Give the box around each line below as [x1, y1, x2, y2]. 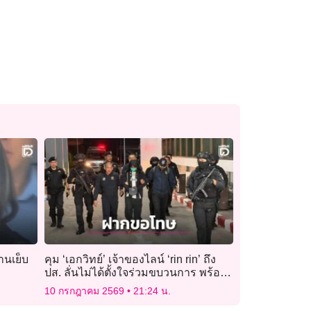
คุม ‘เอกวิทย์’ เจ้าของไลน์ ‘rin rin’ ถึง [44, 253, 216, 265]
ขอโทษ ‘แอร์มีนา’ [44, 279, 131, 292]
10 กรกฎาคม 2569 [44, 285, 127, 296]
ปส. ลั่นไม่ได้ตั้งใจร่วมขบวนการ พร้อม [44, 266, 228, 278]
